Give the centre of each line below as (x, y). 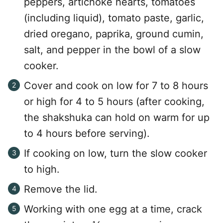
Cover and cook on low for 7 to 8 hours (116, 86)
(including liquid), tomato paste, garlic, (114, 18)
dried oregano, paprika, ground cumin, (114, 34)
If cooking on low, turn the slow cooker (115, 153)
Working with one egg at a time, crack (113, 209)
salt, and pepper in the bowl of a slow (112, 50)
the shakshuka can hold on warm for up (117, 117)
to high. (42, 169)
